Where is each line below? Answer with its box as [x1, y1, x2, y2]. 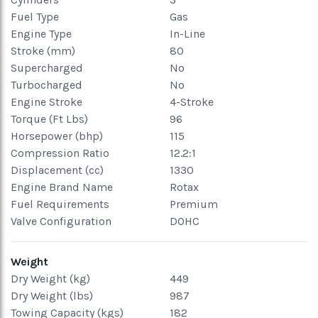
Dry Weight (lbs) [11, 289, 93, 302]
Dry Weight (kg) [11, 272, 90, 285]
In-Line [170, 27, 205, 40]
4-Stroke [170, 95, 214, 109]
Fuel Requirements [11, 197, 109, 211]
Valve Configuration [11, 214, 111, 228]
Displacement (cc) [11, 163, 104, 177]
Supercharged [11, 61, 83, 75]
